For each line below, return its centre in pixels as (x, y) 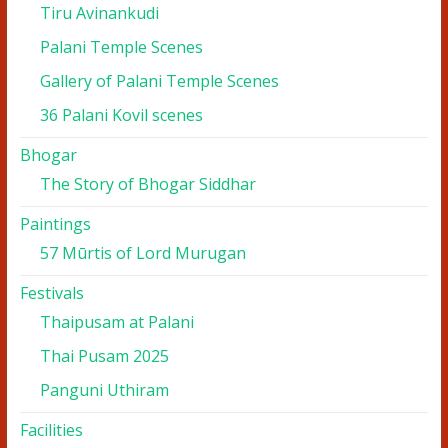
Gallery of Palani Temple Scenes (159, 81)
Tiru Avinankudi (99, 13)
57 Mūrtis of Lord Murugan (142, 253)
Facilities (51, 430)
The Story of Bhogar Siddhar (147, 184)
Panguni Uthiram (104, 390)
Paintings (55, 224)
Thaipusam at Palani (116, 322)
